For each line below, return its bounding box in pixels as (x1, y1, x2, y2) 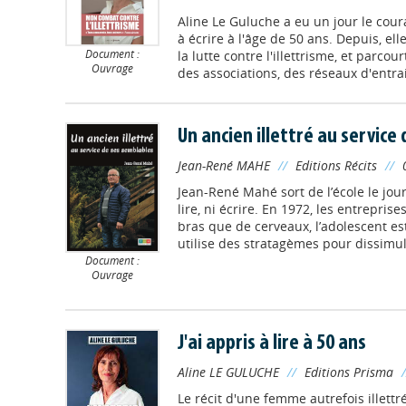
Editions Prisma (304, 363, 393, 382)
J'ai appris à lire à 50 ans (177, 333, 366, 355)
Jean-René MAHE (177, 156, 270, 174)
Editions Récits (295, 156, 377, 174)
